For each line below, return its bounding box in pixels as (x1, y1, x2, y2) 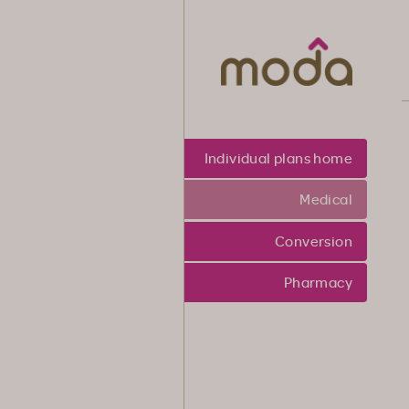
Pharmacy (283, 273, 352, 291)
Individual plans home (204, 149, 352, 167)
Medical (299, 190, 352, 208)
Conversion (275, 232, 352, 250)
